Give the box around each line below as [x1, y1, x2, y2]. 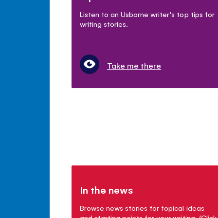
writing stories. [80, 18, 128, 28]
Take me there [107, 59, 162, 71]
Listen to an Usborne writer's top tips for [80, 9, 215, 18]
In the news [80, 182, 134, 196]
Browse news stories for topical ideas [80, 202, 204, 212]
